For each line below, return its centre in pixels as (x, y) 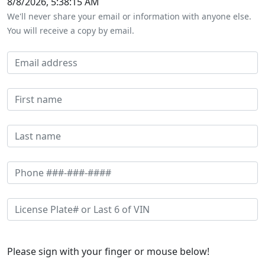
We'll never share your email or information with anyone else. (129, 16)
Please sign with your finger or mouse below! (108, 251)
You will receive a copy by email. (71, 30)
